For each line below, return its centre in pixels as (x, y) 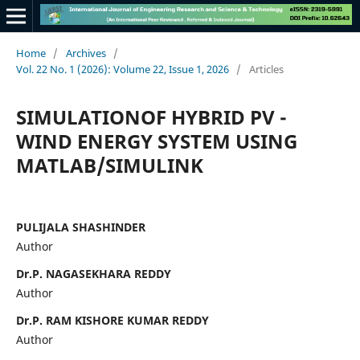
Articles (266, 69)
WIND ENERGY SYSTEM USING (156, 141)
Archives (86, 53)
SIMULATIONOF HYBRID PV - (151, 117)
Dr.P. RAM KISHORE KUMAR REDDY (112, 320)
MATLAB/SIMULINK (109, 165)
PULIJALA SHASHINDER (80, 227)
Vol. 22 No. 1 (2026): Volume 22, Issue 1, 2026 (122, 69)
